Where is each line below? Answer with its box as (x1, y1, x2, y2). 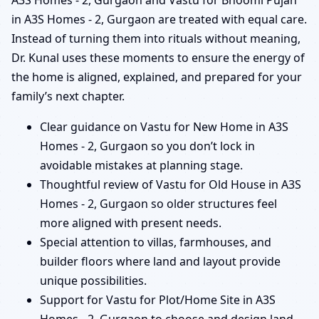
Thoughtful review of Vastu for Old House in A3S (40, 177, 301, 193)
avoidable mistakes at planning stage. (40, 157, 243, 174)
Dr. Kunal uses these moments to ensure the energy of (11, 50, 305, 66)
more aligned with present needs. (40, 215, 221, 231)
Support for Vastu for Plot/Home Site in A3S (40, 292, 276, 308)
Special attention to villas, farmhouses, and (40, 234, 271, 251)
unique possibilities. (40, 273, 147, 289)
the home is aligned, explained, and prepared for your (11, 69, 302, 85)
